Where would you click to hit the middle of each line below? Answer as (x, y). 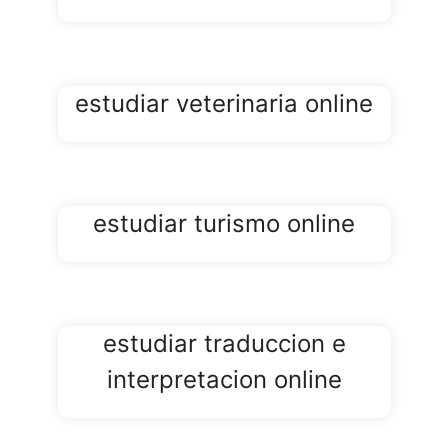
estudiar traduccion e (224, 344)
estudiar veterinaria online (224, 104)
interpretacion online (224, 380)
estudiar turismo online (224, 224)
